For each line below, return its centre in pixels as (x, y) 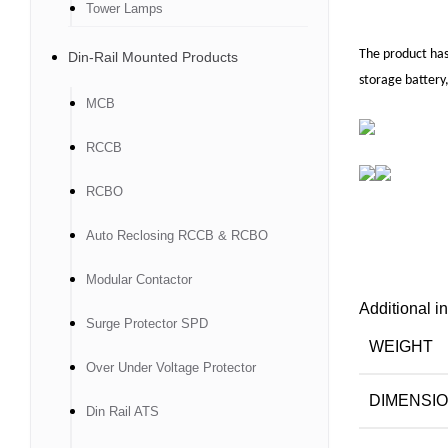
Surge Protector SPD (147, 323)
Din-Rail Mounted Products (153, 57)
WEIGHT (400, 346)
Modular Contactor (139, 279)
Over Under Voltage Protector (171, 367)
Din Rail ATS (122, 411)
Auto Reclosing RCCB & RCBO (177, 235)
